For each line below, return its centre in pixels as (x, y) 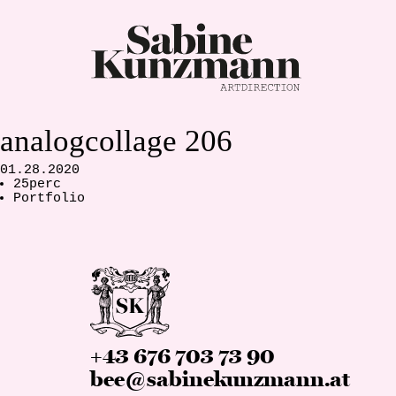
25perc (37, 185)
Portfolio (49, 199)
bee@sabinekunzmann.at (220, 380)
